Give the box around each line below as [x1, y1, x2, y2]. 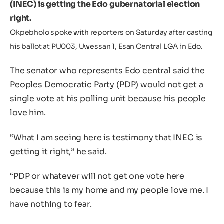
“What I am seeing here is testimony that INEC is [10, 132, 203, 143]
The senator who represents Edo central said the [10, 65, 205, 76]
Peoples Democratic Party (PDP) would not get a [10, 79, 203, 90]
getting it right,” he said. [10, 146, 107, 157]
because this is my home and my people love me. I [10, 185, 209, 196]
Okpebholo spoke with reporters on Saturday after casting [10, 27, 213, 37]
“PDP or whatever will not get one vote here [10, 171, 185, 182]
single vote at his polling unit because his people [10, 93, 206, 104]
